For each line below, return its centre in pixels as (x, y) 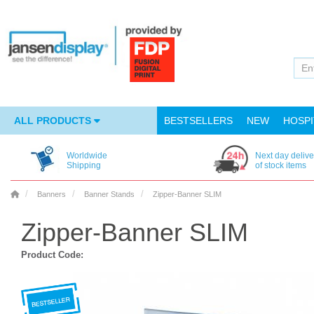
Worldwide (87, 156)
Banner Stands (109, 194)
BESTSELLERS (198, 121)
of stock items (280, 165)
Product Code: (52, 255)
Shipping (84, 165)
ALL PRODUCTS (54, 121)
